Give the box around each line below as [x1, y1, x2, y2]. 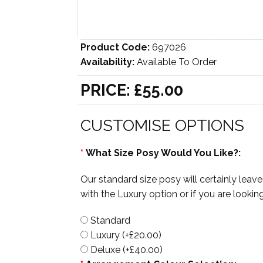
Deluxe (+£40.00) [88, 244, 163, 256]
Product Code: [80, 42, 150, 53]
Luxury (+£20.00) [88, 230, 161, 241]
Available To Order [137, 56, 217, 68]
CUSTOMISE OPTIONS [80, 116, 244, 135]
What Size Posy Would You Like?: [86, 147, 241, 159]
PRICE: [80, 81, 134, 100]
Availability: [80, 56, 134, 68]
